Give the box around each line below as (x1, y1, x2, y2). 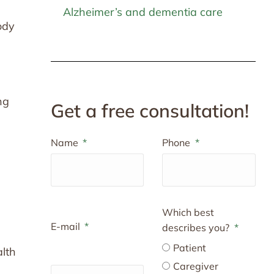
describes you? (162, 221, 232, 234)
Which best (162, 206, 215, 218)
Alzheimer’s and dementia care (62, 5, 223, 19)
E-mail (50, 220, 83, 232)
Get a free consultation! (50, 99, 249, 122)
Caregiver (173, 260, 219, 272)
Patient (173, 242, 207, 254)
